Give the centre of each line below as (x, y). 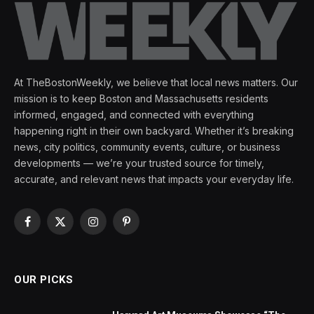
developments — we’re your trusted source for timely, (139, 163)
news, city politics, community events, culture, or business (147, 146)
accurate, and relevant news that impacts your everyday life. (154, 179)
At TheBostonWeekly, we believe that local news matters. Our (156, 82)
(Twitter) (79, 243)
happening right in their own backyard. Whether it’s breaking (154, 130)
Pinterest (145, 228)
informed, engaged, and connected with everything (134, 114)
